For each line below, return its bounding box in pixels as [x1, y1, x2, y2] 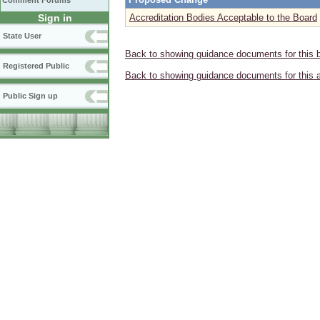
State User [3, 31, 41, 40]
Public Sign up [3, 91, 58, 100]
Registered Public [3, 61, 69, 70]
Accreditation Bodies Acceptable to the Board [129, 12, 317, 23]
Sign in [37, 12, 72, 24]
